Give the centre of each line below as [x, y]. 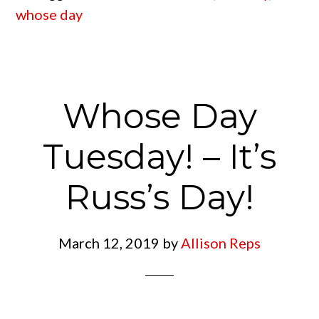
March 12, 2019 [109, 243]
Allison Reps [221, 243]
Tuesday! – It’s [159, 157]
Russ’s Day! [159, 197]
